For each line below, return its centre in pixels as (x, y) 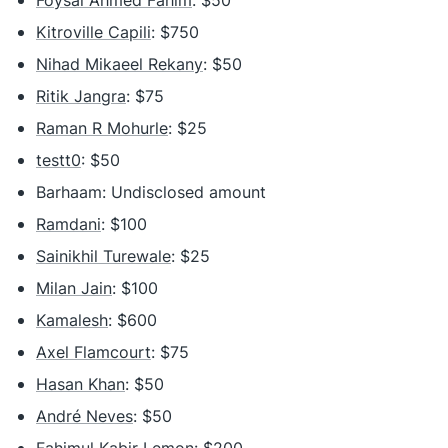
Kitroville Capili (93, 32)
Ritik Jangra (81, 96)
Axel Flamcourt (93, 352)
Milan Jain (74, 288)
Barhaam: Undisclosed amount (151, 192)
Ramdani (68, 224)
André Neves (84, 416)
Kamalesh (72, 320)
